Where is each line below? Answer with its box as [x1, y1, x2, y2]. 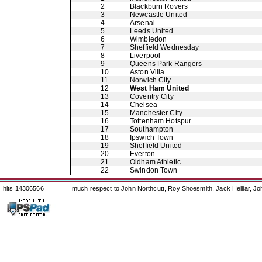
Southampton [130, 125, 174, 133]
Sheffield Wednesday [130, 43, 199, 51]
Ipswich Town [130, 133, 174, 142]
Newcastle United [130, 11, 188, 19]
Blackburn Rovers [130, 2, 188, 11]
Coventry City [130, 92, 174, 101]
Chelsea [130, 101, 157, 109]
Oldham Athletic [130, 158, 181, 166]
